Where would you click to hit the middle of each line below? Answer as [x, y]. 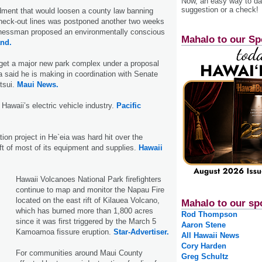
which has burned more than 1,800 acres [85, 211]
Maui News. [38, 84]
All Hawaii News [210, 236]
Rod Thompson [209, 215]
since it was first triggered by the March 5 [86, 221]
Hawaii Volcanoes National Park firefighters [89, 179]
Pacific [129, 105]
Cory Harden [204, 246]
